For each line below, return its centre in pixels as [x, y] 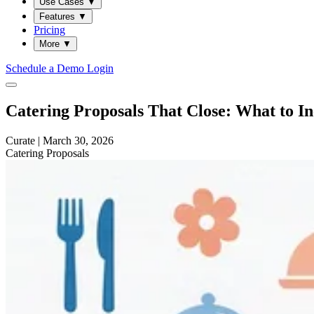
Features [59, 16]
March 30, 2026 [78, 140]
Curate [20, 140]
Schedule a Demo [46, 68]
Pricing [49, 29]
